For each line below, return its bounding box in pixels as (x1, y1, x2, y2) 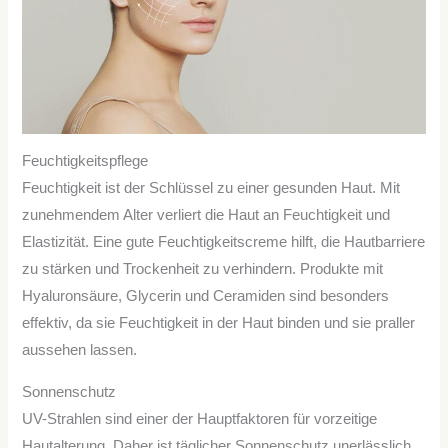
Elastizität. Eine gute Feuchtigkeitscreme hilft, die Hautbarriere (22, 234, 426, 251)
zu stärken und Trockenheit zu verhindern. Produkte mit (22, 261, 384, 278)
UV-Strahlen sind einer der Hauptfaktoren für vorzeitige (22, 410, 378, 427)
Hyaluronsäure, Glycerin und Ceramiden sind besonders (22, 288, 390, 305)
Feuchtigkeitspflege (22, 153, 149, 170)
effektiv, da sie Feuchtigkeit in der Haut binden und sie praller (22, 315, 416, 332)
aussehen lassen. (22, 342, 138, 359)
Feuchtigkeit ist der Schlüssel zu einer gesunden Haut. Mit (22, 180, 401, 197)
